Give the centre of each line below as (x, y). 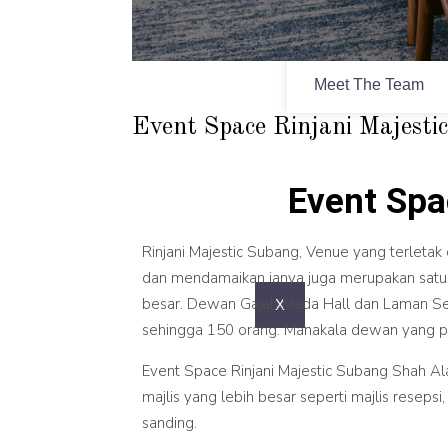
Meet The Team (368, 84)
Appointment (358, 23)
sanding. (169, 423)
